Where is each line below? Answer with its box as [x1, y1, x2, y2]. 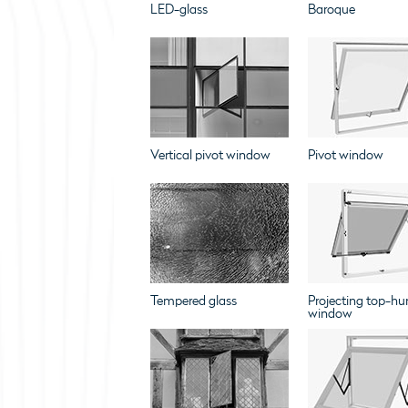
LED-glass [149, 2, 208, 17]
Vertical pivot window [149, 148, 270, 163]
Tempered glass [149, 293, 237, 309]
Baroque [307, 2, 355, 17]
